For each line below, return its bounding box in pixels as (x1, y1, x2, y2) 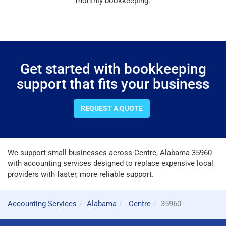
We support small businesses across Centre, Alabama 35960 (8, 148, 212, 157)
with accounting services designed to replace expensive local (8, 158, 213, 168)
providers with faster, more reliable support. (8, 169, 154, 179)
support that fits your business (17, 75, 209, 92)
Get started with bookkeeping (20, 60, 206, 77)
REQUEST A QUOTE (80, 104, 143, 112)
